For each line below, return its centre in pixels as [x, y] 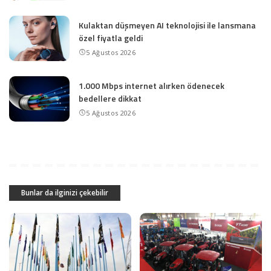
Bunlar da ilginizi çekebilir [65, 192]
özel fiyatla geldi [111, 38]
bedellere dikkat [110, 98]
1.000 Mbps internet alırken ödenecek [152, 85]
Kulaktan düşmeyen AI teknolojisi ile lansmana [167, 25]
